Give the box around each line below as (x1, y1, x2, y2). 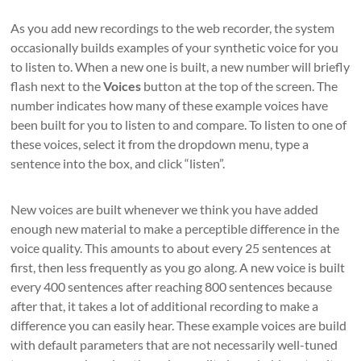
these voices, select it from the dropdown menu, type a (10, 136, 309, 151)
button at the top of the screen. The (141, 78, 338, 93)
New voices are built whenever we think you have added (10, 201, 319, 217)
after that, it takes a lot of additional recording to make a (10, 298, 319, 313)
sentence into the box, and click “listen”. (10, 156, 226, 171)
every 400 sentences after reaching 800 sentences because (10, 279, 333, 294)
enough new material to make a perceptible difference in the (10, 221, 340, 236)
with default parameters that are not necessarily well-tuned (10, 337, 338, 352)
